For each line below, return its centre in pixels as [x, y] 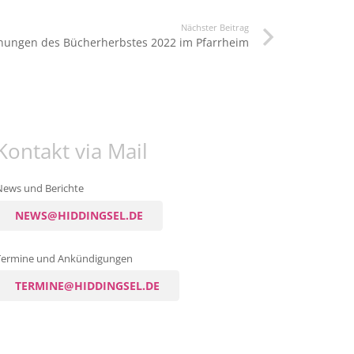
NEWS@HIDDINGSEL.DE [79, 215]
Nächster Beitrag [215, 28]
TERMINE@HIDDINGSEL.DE [88, 285]
